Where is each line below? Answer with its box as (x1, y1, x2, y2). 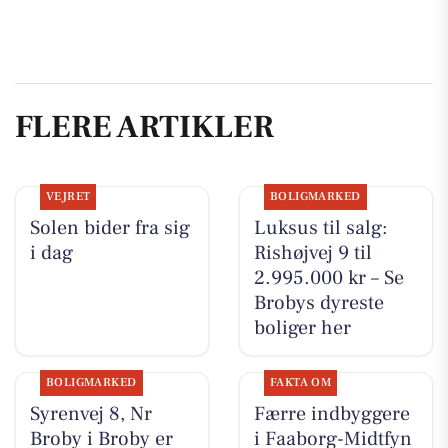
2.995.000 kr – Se (253, 265, 404, 292)
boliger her (253, 315, 351, 342)
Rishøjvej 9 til (253, 240, 372, 267)
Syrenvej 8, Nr (29, 401, 152, 428)
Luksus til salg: (253, 215, 388, 242)
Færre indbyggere (253, 401, 410, 428)
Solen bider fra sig (29, 215, 190, 242)
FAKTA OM (269, 375, 332, 391)
